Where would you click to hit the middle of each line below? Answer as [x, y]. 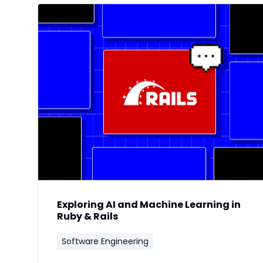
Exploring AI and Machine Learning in [149, 205]
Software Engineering [105, 241]
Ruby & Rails [87, 216]
